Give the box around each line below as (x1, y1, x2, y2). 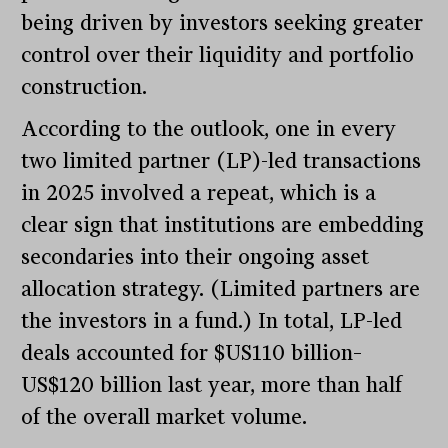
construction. (21, 75, 148, 100)
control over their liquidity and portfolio (21, 43, 415, 68)
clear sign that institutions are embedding (21, 213, 425, 238)
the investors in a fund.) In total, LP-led (21, 309, 403, 334)
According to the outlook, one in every (21, 117, 397, 142)
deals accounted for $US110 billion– (21, 341, 363, 366)
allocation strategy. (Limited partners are (21, 277, 421, 302)
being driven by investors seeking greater (21, 11, 424, 36)
